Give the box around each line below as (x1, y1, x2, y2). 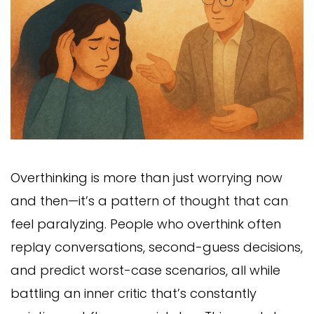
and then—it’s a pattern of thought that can (11, 191, 288, 210)
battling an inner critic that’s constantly (11, 284, 257, 302)
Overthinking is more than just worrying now (11, 168, 282, 186)
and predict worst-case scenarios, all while (11, 261, 280, 279)
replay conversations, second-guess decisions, (11, 238, 303, 256)
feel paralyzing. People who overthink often (11, 214, 281, 233)
